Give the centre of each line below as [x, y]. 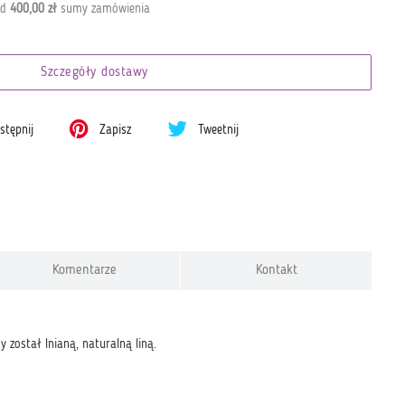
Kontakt [276, 270]
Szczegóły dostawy [94, 73]
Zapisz [114, 130]
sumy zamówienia [103, 9]
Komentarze [85, 270]
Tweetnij [217, 130]
